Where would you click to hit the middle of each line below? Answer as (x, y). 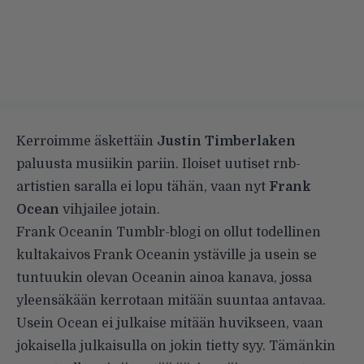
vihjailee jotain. (110, 209)
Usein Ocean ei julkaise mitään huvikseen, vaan (170, 323)
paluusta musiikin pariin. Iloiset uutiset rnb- (158, 164)
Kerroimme (55, 141)
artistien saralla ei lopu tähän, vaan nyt (143, 186)
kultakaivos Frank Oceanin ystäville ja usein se (167, 255)
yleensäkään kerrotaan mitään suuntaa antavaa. (171, 300)
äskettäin (124, 141)
